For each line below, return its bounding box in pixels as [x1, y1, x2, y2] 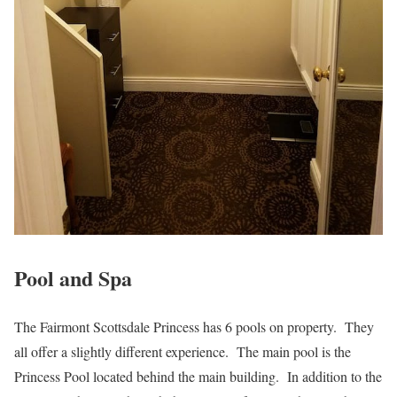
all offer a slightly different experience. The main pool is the [14, 341, 351, 361]
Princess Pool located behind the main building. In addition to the [14, 366, 382, 385]
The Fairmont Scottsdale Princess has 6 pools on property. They [14, 316, 374, 336]
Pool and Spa [14, 261, 132, 293]
